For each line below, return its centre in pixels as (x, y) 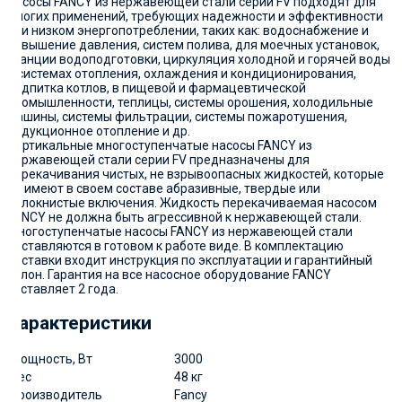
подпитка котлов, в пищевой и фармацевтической (157, 88)
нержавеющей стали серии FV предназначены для (158, 160)
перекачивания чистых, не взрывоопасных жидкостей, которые (196, 175)
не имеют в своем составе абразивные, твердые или (164, 189)
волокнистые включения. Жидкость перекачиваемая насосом (192, 203)
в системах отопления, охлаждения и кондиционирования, (182, 74)
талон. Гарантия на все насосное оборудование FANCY (169, 275)
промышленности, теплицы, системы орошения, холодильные (190, 103)
